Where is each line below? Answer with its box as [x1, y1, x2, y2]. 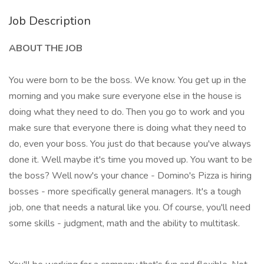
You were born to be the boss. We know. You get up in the [9, 74, 246, 87]
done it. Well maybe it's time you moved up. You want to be [9, 153, 252, 166]
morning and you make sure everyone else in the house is [9, 90, 242, 103]
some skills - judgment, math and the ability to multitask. [9, 217, 240, 230]
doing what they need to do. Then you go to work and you [9, 105, 245, 118]
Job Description [9, 13, 91, 29]
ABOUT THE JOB [9, 42, 82, 55]
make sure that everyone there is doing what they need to [9, 121, 246, 134]
